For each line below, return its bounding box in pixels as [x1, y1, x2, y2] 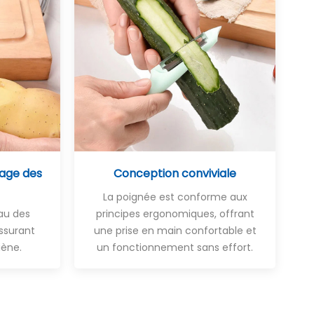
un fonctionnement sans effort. [97, 240, 253, 254]
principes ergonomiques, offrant [95, 206, 254, 221]
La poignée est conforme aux [102, 189, 247, 204]
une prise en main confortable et [93, 223, 257, 238]
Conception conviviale [114, 165, 236, 182]
